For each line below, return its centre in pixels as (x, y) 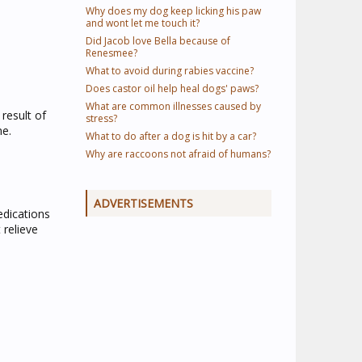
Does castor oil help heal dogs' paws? (172, 88)
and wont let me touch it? (143, 23)
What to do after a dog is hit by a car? (171, 136)
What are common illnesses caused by (173, 106)
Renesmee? (112, 53)
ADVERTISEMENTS (143, 203)
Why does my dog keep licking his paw (173, 11)
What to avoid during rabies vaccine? (170, 71)
